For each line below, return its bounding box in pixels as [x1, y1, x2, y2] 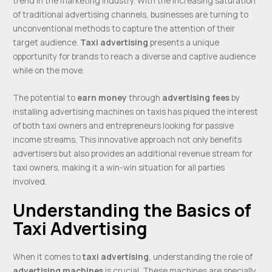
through [127, 91, 163, 103]
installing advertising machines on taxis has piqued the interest [13, 105, 259, 117]
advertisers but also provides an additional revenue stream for [13, 147, 253, 159]
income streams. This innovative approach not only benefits [13, 133, 242, 145]
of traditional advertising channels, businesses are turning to [13, 8, 249, 20]
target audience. [13, 36, 81, 48]
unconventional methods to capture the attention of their [13, 22, 236, 34]
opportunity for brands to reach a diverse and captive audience [13, 50, 256, 62]
